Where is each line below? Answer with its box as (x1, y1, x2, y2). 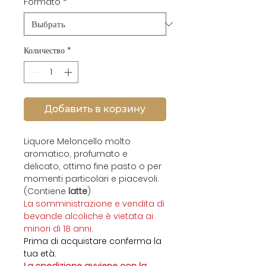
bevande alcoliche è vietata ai (24, 210, 153, 222)
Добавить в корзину (45, 103, 145, 115)
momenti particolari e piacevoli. (24, 173, 159, 185)
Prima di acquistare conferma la (24, 235, 161, 247)
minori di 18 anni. (24, 223, 96, 235)
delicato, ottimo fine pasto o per (24, 160, 161, 172)
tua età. (24, 248, 56, 259)
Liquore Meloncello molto (24, 135, 131, 147)
